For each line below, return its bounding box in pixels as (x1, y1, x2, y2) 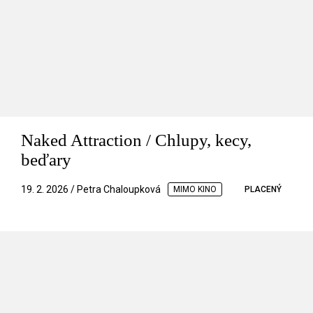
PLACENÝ (245, 184, 282, 195)
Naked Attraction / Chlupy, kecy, (21, 131, 252, 150)
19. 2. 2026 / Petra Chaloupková (21, 184, 161, 196)
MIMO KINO (173, 184, 217, 195)
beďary (21, 150, 71, 170)
